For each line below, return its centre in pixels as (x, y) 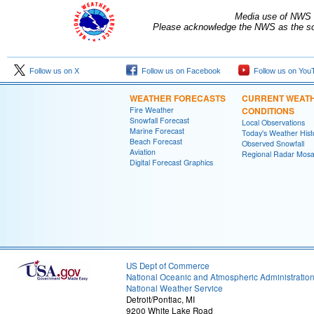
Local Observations (273, 123)
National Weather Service (175, 288)
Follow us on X (52, 71)
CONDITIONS (268, 111)
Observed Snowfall (273, 144)
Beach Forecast (156, 142)
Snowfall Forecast (159, 121)
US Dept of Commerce (168, 266)
